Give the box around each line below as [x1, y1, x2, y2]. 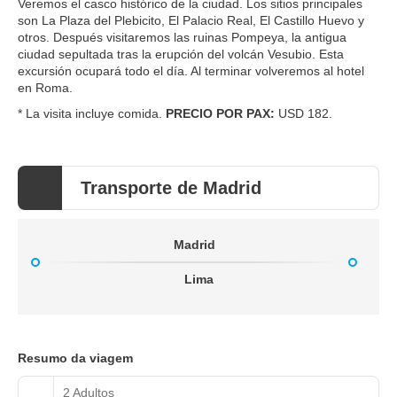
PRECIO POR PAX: [166, 105, 278, 121]
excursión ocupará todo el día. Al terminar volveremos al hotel [18, 63, 364, 78]
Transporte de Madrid [81, 177, 261, 198]
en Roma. [18, 80, 73, 95]
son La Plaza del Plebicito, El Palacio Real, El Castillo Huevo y [18, 12, 364, 27]
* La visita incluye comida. [18, 105, 166, 121]
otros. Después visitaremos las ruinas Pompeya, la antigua [18, 29, 346, 44]
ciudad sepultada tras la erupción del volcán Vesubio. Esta [18, 46, 344, 61]
